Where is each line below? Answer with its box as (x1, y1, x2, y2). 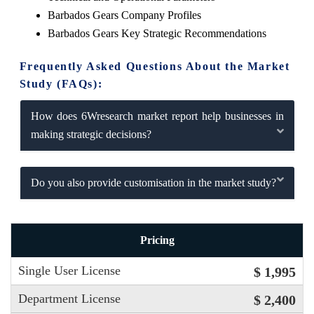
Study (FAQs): (19, 77, 103, 90)
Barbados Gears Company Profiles (47, 8, 201, 21)
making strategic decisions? (30, 128, 151, 140)
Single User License (18, 264, 121, 278)
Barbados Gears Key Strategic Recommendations (47, 27, 266, 39)
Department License (18, 292, 121, 306)
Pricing (139, 234, 175, 247)
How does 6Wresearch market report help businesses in (30, 109, 284, 122)
